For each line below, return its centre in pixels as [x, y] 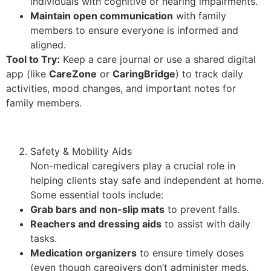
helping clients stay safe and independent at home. [147, 180]
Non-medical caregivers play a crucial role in [133, 165]
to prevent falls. [202, 209]
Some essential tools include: [97, 194]
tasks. [44, 238]
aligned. [48, 44]
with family [200, 15]
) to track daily [209, 73]
